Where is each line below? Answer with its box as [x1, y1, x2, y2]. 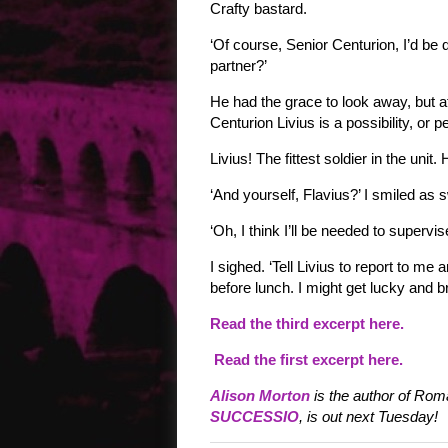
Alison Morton [210, 387, 310, 404]
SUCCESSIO [210, 408, 299, 425]
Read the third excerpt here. [210, 315, 408, 332]
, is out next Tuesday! [299, 408, 438, 425]
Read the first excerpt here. [210, 351, 403, 368]
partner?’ [210, 57, 267, 74]
